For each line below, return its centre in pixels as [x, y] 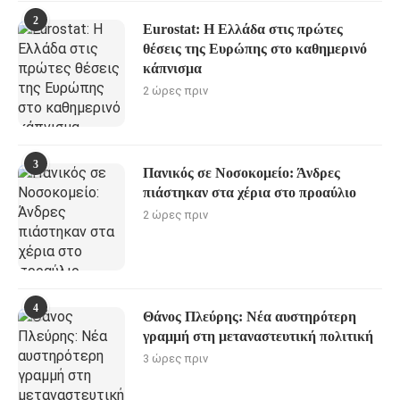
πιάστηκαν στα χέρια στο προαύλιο [250, 192]
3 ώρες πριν [175, 358]
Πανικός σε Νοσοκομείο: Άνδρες [242, 172]
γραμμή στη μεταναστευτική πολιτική [258, 336]
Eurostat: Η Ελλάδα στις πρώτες [243, 29]
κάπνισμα [172, 68]
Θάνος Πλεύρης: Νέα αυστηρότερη [250, 316]
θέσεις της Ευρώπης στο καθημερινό [255, 48]
